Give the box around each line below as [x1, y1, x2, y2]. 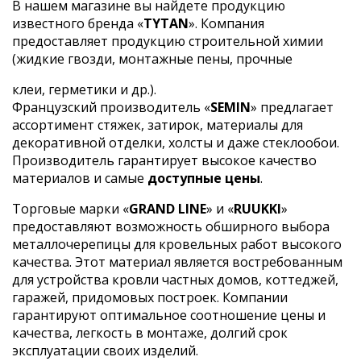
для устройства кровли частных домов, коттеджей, [12, 270, 338, 288]
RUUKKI [234, 199, 281, 218]
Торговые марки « [12, 199, 129, 218]
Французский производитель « [12, 98, 210, 116]
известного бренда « [12, 14, 143, 32]
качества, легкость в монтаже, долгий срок [12, 323, 288, 342]
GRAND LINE [129, 199, 206, 218]
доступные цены [147, 168, 260, 187]
